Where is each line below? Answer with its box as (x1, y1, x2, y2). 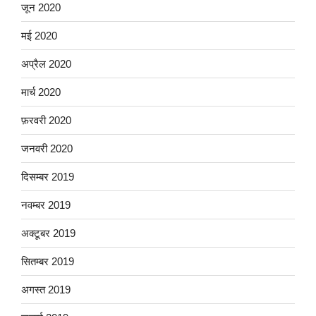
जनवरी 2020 (21, 142, 73, 154)
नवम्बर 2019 (21, 198, 71, 211)
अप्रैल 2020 (21, 57, 71, 70)
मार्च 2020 (21, 85, 61, 98)
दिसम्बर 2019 (21, 170, 74, 183)
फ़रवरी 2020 (21, 114, 71, 126)
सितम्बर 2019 (21, 255, 74, 267)
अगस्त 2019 (21, 283, 71, 296)
